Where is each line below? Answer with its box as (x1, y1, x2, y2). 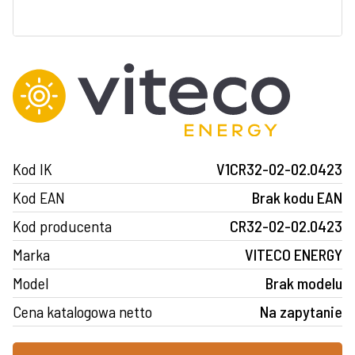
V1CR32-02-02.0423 (216, 158, 342, 178)
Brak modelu (265, 273, 342, 292)
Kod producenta (13, 216, 112, 235)
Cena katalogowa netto (13, 301, 152, 321)
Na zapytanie (260, 301, 342, 321)
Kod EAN (13, 187, 65, 207)
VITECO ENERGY (245, 244, 342, 264)
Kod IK (13, 158, 52, 178)
